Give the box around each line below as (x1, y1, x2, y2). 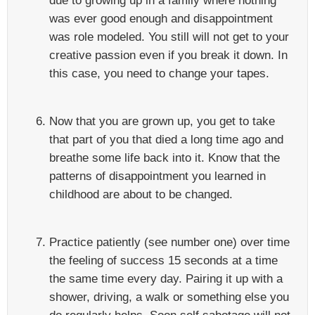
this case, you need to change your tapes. (49, 66, 269, 80)
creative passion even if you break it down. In (49, 48, 288, 62)
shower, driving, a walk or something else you (49, 290, 289, 304)
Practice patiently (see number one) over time (49, 235, 290, 249)
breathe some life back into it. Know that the (49, 150, 280, 165)
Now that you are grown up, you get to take (49, 114, 275, 128)
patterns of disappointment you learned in (49, 169, 266, 183)
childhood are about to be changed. (49, 187, 233, 201)
